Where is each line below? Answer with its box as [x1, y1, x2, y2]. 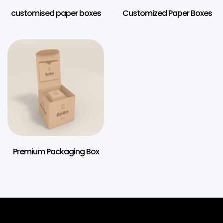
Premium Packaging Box [12, 145, 99, 157]
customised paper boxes [10, 7, 101, 19]
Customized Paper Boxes [122, 7, 212, 19]
